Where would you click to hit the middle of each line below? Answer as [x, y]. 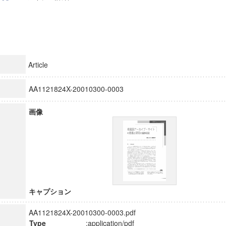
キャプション [50, 191]
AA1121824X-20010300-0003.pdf [82, 212]
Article [38, 65]
